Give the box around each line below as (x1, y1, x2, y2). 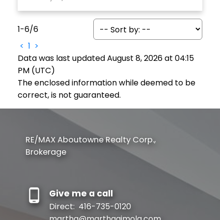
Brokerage (25, 146, 66, 158)
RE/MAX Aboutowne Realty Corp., (25, 134, 156, 146)
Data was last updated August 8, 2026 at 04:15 (17, 52, 194, 64)
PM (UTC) (17, 64, 55, 76)
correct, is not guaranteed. (17, 89, 121, 101)
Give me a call (49, 188, 113, 200)
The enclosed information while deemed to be (17, 77, 195, 88)
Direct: (49, 201, 77, 213)
